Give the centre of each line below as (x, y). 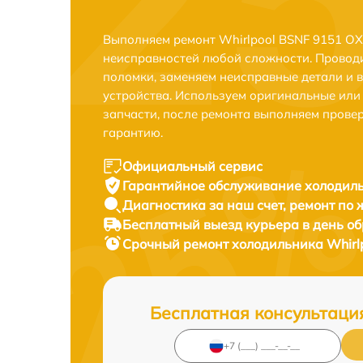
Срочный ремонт (177, 243)
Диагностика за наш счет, (206, 205)
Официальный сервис (192, 166)
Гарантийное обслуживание (214, 185)
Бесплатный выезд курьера (212, 224)
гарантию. (133, 132)
